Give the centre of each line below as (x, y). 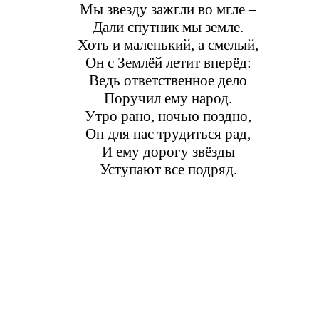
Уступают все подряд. (168, 169)
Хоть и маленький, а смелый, (168, 45)
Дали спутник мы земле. (168, 27)
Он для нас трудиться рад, (168, 134)
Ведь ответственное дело (168, 80)
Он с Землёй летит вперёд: (168, 62)
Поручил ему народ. (168, 98)
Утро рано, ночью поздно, (168, 116)
